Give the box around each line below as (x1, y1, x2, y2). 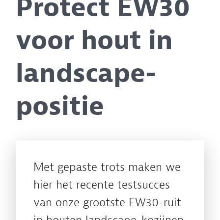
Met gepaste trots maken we (33, 160, 181, 175)
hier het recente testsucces (33, 177, 170, 192)
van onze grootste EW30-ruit (33, 195, 181, 210)
